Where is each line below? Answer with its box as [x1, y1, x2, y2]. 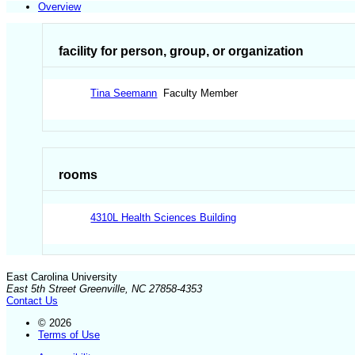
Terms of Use [38, 329, 100, 342]
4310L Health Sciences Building [90, 211, 237, 223]
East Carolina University [6, 271, 117, 284]
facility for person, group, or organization [59, 44, 304, 58]
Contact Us [6, 295, 58, 307]
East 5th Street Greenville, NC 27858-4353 [6, 283, 202, 296]
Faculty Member [157, 87, 239, 100]
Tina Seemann [90, 87, 158, 100]
